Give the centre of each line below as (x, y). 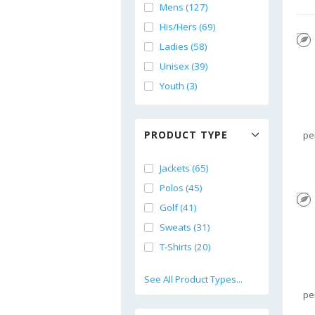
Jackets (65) (184, 168)
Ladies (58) (184, 46)
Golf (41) (178, 207)
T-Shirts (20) (185, 247)
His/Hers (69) (188, 27)
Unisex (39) (184, 66)
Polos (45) (181, 188)
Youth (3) (179, 86)
